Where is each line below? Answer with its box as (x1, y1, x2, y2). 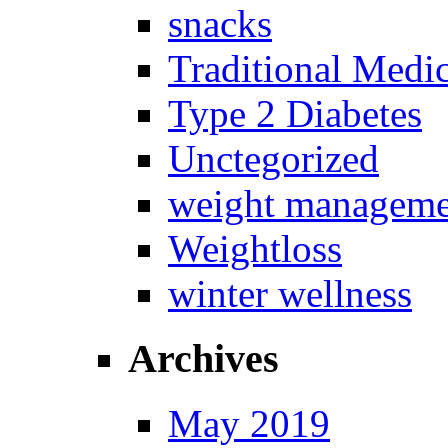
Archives (128, 336, 279, 382)
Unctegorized (168, 137, 379, 181)
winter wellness (168, 272, 412, 316)
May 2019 (168, 401, 330, 445)
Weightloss (168, 227, 342, 271)
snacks (168, 2, 272, 46)
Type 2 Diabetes (168, 92, 422, 136)
